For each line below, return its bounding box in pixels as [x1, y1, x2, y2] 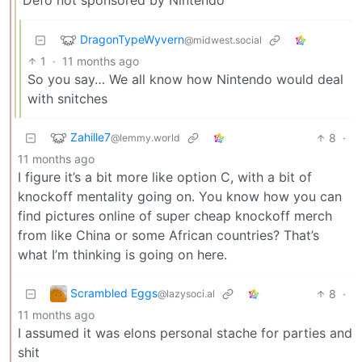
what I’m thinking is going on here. [18, 246, 227, 263]
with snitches [27, 90, 107, 107]
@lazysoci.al [158, 287, 215, 300]
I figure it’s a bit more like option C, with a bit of [18, 168, 312, 185]
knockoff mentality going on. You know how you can [18, 187, 342, 204]
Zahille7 [70, 129, 111, 144]
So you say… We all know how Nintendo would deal [27, 70, 343, 87]
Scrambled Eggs [70, 285, 158, 300]
